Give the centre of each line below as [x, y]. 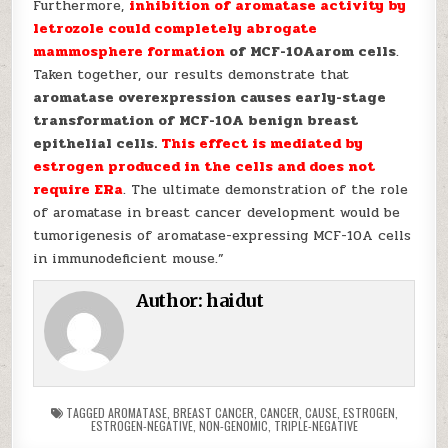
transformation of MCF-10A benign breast [196, 120]
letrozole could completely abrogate [175, 28]
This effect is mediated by [262, 143]
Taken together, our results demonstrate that [191, 74]
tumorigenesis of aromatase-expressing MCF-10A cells [222, 235]
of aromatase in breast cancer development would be [217, 212]
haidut [235, 300]
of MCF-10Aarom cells [311, 51]
